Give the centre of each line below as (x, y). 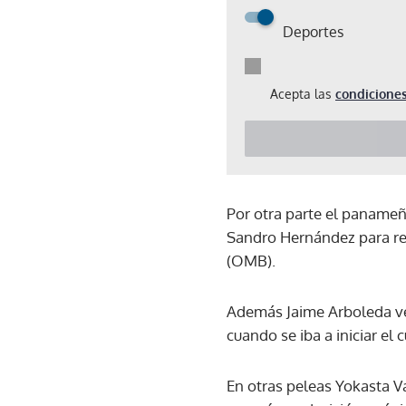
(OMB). (251, 260)
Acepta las (303, 93)
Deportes (313, 31)
